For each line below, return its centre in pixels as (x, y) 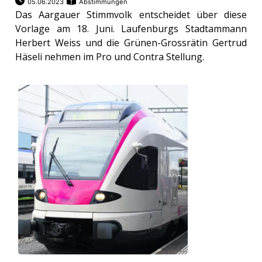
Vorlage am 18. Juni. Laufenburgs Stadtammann (131, 29)
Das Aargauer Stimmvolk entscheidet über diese (131, 15)
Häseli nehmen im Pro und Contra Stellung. (110, 57)
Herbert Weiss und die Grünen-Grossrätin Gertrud (131, 43)
